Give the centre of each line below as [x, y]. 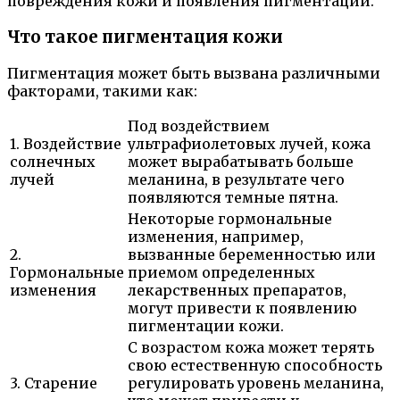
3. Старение [54, 383]
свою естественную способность [255, 365]
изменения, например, [216, 236]
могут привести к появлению [242, 308]
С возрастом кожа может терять [251, 347]
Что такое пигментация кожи [145, 37]
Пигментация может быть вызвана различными [194, 73]
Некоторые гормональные [230, 218]
